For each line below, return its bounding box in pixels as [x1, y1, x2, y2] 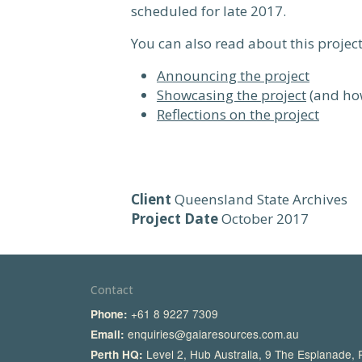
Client [131, 190, 171, 209]
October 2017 [221, 209, 309, 229]
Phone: [90, 306, 128, 322]
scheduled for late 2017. [131, 2, 286, 20]
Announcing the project [157, 66, 309, 85]
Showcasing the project [157, 86, 306, 104]
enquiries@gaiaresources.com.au [128, 326, 300, 343]
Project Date [131, 209, 218, 229]
